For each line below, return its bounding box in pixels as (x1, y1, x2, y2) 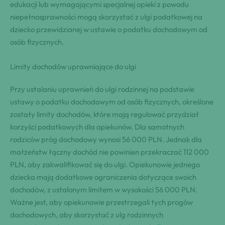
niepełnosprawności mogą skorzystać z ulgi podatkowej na (10, 12, 202, 22)
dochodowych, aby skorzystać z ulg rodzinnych (10, 209, 163, 219)
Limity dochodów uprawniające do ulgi (10, 61, 136, 71)
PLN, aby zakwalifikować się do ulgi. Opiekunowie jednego (10, 159, 200, 169)
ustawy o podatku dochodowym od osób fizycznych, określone (10, 96, 213, 106)
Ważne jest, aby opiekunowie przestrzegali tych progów (10, 197, 193, 207)
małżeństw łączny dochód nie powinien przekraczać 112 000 (10, 147, 209, 157)
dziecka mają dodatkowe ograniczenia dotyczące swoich (10, 172, 196, 182)
